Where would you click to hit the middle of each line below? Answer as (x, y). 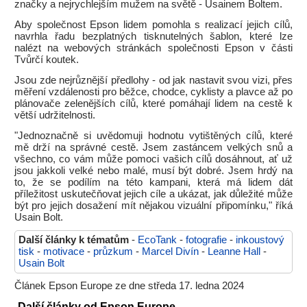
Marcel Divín (170, 251)
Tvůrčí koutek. (47, 59)
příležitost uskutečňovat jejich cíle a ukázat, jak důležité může (153, 194)
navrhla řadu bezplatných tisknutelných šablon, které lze (153, 36)
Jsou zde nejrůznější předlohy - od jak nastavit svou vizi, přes (153, 80)
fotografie (206, 240)
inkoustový (260, 240)
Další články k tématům (74, 240)
